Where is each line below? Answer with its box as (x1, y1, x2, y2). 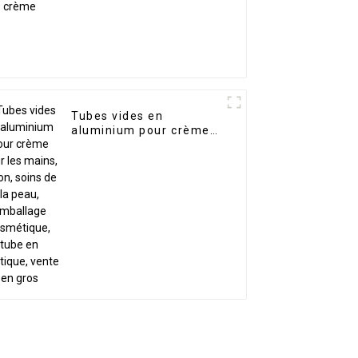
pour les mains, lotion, (71, 138, 209, 152)
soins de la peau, (71, 153, 176, 166)
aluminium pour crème (71, 124, 210, 137)
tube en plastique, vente (71, 181, 221, 195)
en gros (71, 196, 117, 209)
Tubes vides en (71, 109, 164, 123)
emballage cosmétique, (71, 167, 216, 181)
